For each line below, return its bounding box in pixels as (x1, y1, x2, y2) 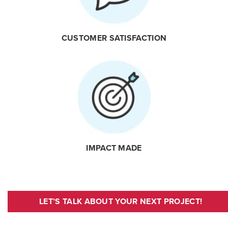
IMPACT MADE (86, 143, 142, 154)
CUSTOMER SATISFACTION (61, 33, 167, 44)
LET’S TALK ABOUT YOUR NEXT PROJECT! (39, 196, 203, 207)
